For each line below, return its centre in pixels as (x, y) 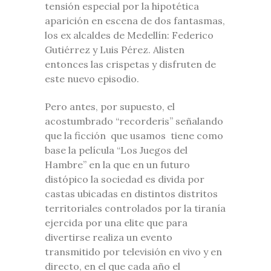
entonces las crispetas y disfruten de (130, 64)
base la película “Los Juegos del (116, 150)
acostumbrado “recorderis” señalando (134, 121)
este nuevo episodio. (92, 78)
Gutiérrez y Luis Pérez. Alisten (115, 49)
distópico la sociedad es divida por (125, 179)
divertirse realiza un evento (109, 237)
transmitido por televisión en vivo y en (133, 251)
